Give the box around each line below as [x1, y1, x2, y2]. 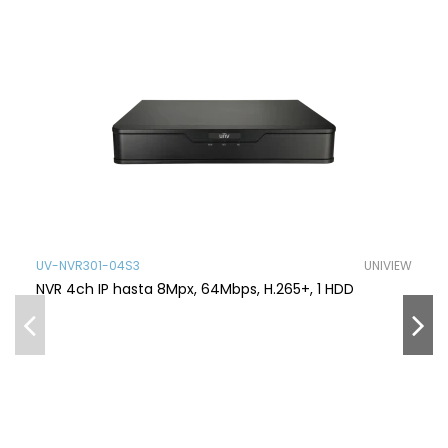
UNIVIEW [363, 256, 412, 274]
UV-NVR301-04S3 [36, 256, 141, 274]
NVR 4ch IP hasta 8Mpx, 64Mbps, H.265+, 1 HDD [36, 279, 355, 300]
